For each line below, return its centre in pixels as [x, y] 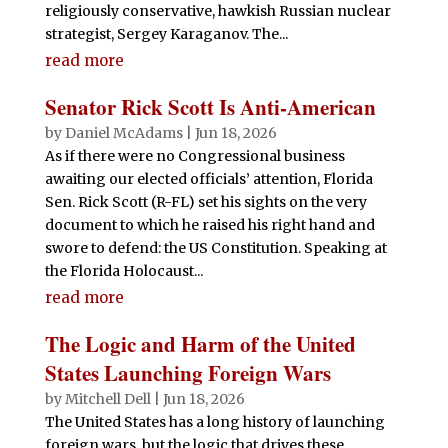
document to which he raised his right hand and [209, 224]
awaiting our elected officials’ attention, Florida [208, 178]
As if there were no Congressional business [194, 155]
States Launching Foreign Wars [187, 372]
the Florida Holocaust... [123, 270]
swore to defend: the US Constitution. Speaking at [215, 247]
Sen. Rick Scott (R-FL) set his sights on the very [205, 201]
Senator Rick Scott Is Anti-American [210, 106]
